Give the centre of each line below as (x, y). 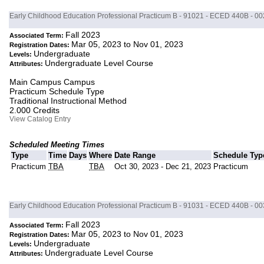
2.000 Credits (35, 110)
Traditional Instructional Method (68, 101)
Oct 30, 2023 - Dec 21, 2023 (163, 167)
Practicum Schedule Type (57, 92)
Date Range (135, 156)
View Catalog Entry (40, 119)
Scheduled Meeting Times (57, 145)
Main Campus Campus (52, 82)
